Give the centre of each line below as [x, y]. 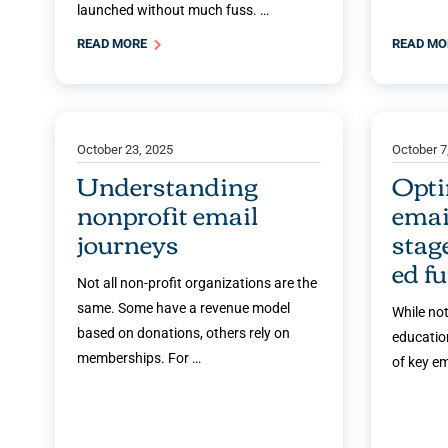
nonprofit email [167, 214]
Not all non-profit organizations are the [197, 283]
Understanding [167, 185]
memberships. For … [139, 358]
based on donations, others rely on [183, 333]
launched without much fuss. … [173, 10]
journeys [128, 243]
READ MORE [113, 44]
